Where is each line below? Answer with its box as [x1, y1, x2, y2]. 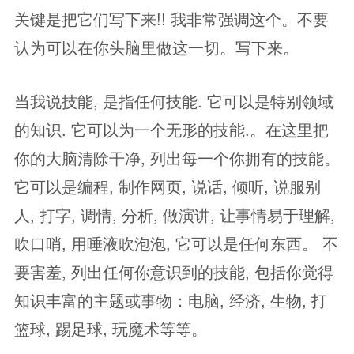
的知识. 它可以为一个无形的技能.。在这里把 [14, 118, 329, 141]
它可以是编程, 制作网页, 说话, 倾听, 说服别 [14, 175, 321, 198]
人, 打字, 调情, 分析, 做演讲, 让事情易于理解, [14, 203, 335, 226]
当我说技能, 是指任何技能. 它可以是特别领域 [14, 89, 333, 112]
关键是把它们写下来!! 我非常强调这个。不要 [14, 7, 329, 30]
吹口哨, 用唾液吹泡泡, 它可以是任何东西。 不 [14, 232, 338, 254]
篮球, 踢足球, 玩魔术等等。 [14, 317, 207, 340]
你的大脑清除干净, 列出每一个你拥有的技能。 [14, 146, 340, 169]
